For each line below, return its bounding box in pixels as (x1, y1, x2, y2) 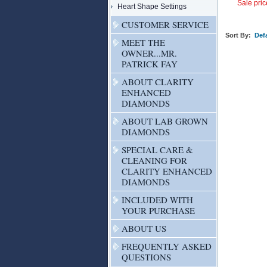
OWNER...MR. (122, 47, 177, 59)
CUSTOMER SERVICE (122, 18, 209, 30)
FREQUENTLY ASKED (122, 240, 212, 252)
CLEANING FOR (122, 154, 187, 166)
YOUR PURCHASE (122, 204, 195, 216)
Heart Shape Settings (117, 2, 187, 11)
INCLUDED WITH (122, 194, 193, 206)
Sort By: (225, 32, 251, 39)
